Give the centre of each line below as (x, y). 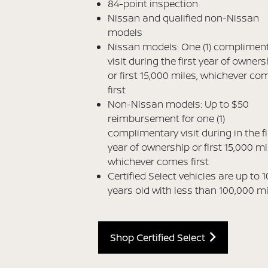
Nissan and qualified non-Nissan (184, 18)
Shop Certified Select (160, 238)
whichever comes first (159, 162)
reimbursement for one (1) (167, 119)
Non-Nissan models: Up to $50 (179, 104)
